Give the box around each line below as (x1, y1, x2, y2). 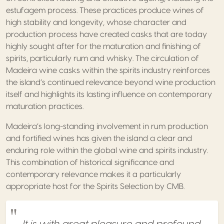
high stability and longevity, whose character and (6, 18, 186, 26)
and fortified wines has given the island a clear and (6, 134, 192, 142)
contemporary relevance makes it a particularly (6, 170, 181, 178)
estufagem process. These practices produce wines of (6, 6, 204, 14)
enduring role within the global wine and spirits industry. (6, 146, 208, 154)
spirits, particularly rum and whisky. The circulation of (6, 54, 199, 62)
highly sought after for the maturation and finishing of (6, 42, 201, 50)
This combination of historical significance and (6, 158, 174, 166)
